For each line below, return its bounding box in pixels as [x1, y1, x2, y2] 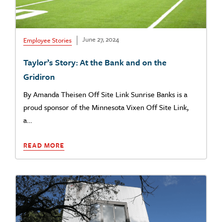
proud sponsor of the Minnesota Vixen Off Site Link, [23, 102, 189, 112]
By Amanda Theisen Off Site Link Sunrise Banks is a [23, 89, 187, 100]
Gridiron [23, 70, 55, 83]
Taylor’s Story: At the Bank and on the [23, 56, 166, 68]
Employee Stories [23, 35, 72, 45]
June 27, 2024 [82, 34, 119, 44]
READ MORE [23, 140, 64, 150]
